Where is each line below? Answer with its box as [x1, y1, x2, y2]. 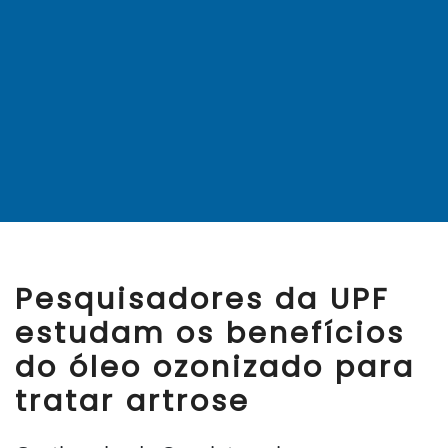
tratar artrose [15, 380, 250, 421]
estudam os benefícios [15, 312, 405, 353]
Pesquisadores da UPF [15, 278, 389, 319]
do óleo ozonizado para [15, 346, 415, 387]
